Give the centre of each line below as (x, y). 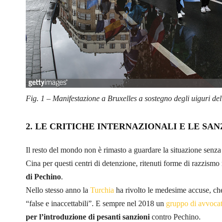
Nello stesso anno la (58, 190)
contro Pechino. (176, 217)
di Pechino (43, 176)
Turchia (102, 190)
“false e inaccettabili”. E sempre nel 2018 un (96, 203)
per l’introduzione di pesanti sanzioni (89, 217)
